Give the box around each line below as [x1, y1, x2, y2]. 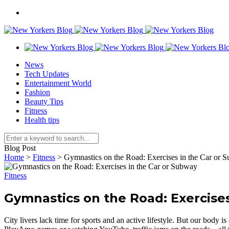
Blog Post [4, 144, 36, 152]
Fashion [25, 88, 50, 97]
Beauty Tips [25, 97, 63, 106]
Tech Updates [25, 70, 69, 78]
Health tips [25, 116, 59, 124]
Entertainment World [25, 79, 91, 87]
